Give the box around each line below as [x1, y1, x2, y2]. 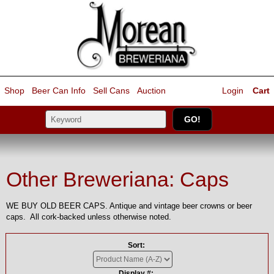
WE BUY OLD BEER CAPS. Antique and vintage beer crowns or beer [6, 201, 252, 210]
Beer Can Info [32, 86, 86, 96]
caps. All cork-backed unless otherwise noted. [6, 212, 171, 221]
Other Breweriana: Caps [6, 168, 229, 191]
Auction [137, 86, 166, 96]
